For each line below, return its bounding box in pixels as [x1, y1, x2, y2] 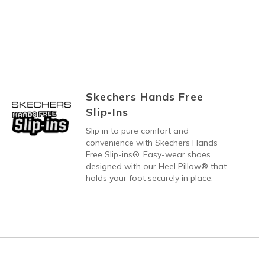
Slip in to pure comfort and [85, 125, 189, 136]
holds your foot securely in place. [85, 172, 213, 183]
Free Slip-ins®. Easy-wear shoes [85, 148, 211, 160]
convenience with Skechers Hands [85, 137, 218, 148]
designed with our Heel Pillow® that [85, 160, 227, 172]
